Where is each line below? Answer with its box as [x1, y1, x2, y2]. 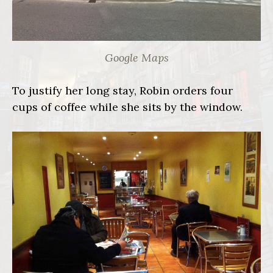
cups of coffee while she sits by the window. [12, 100, 243, 115]
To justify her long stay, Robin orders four [12, 83, 233, 98]
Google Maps [104, 51, 169, 65]
